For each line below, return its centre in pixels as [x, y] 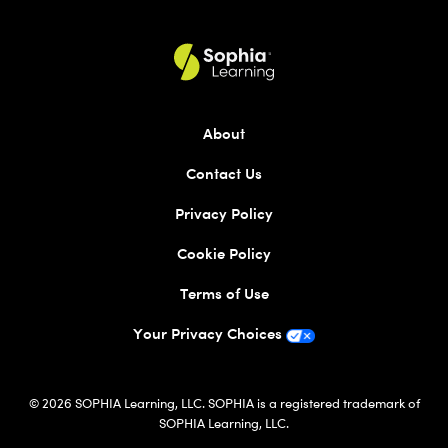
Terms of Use [224, 294]
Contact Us [224, 174]
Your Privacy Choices [207, 334]
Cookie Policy [224, 254]
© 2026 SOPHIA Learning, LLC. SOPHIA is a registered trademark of [224, 403]
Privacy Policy [224, 214]
